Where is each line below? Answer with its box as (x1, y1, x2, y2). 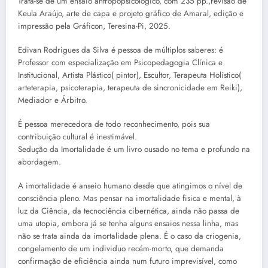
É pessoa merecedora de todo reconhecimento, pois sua (18, 118, 210, 130)
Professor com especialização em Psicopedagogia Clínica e (18, 57, 223, 69)
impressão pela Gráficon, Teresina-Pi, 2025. (18, 20, 170, 32)
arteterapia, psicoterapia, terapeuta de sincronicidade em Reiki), (18, 82, 242, 94)
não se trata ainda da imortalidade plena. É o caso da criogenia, (18, 230, 241, 242)
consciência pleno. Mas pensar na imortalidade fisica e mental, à (18, 193, 241, 205)
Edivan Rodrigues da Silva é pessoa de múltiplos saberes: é (18, 44, 223, 56)
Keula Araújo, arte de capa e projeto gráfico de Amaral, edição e (18, 7, 243, 19)
